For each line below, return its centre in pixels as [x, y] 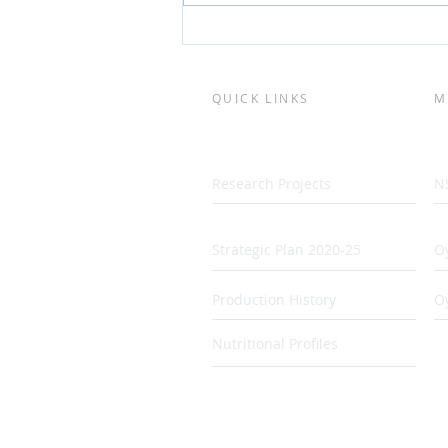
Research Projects [271, 184]
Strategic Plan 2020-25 [286, 250]
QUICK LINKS [261, 98]
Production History [274, 300]
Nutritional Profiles [275, 344]
